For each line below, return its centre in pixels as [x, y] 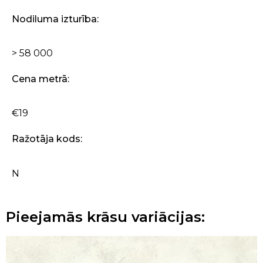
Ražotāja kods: [47, 139]
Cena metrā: [41, 79]
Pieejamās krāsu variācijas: [105, 217]
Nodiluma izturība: [55, 19]
